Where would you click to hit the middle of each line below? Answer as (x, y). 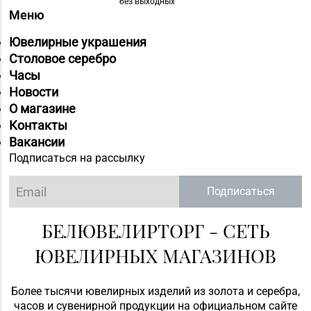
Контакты (38, 125)
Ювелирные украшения (77, 42)
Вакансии (36, 142)
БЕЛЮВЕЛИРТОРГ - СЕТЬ (155, 231)
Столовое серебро (62, 58)
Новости (33, 92)
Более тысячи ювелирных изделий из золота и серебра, (155, 291)
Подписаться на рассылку (77, 158)
